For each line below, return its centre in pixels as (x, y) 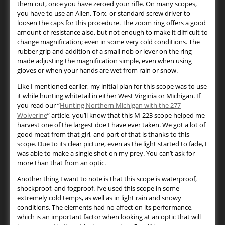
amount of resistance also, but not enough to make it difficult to (113, 32)
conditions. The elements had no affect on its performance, (105, 208)
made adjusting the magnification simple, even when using (104, 61)
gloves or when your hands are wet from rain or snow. (97, 71)
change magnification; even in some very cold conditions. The (108, 42)
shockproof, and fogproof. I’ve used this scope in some (98, 189)
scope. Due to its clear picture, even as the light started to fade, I (112, 144)
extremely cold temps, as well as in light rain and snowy (99, 198)
